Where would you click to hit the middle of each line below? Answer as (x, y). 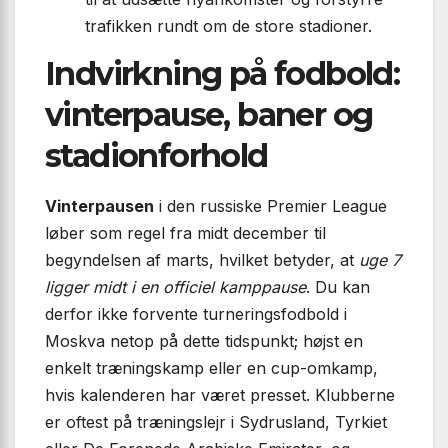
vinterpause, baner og (209, 114)
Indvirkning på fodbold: (222, 73)
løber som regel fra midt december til (185, 233)
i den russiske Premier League (270, 206)
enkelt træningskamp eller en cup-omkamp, (211, 368)
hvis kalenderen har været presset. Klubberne (220, 395)
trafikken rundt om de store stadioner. (228, 25)
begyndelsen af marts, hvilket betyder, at (202, 260)
